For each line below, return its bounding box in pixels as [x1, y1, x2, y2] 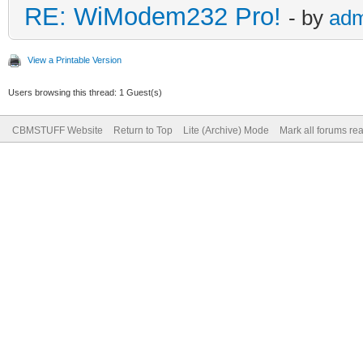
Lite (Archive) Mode [183, 124, 269, 136]
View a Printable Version [28, 54, 122, 65]
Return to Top [113, 124, 173, 136]
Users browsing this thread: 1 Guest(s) [8, 87, 162, 97]
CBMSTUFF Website [12, 124, 103, 136]
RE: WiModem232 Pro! [24, 2, 281, 31]
